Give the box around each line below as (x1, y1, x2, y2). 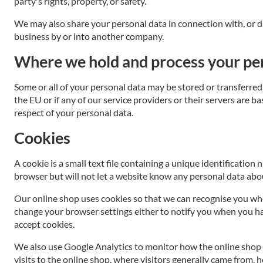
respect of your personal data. (14, 107, 133, 118)
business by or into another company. (14, 31, 164, 42)
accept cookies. (14, 218, 75, 230)
